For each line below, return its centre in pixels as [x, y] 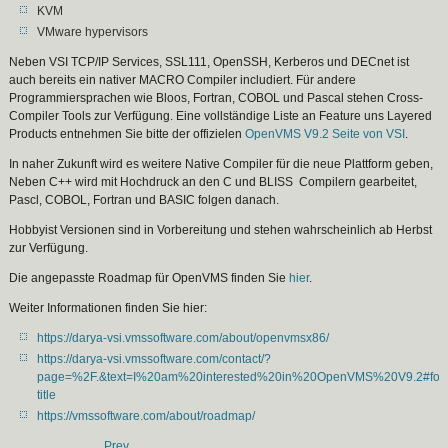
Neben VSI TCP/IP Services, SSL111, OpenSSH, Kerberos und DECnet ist [209, 62]
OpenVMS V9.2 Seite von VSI [325, 134]
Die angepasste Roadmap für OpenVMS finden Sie [149, 278]
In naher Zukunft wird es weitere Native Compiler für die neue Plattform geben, [221, 164]
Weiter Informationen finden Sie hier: [108, 308]
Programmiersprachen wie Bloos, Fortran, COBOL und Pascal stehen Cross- [216, 98]
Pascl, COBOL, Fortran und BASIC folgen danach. [144, 200]
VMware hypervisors [93, 32]
